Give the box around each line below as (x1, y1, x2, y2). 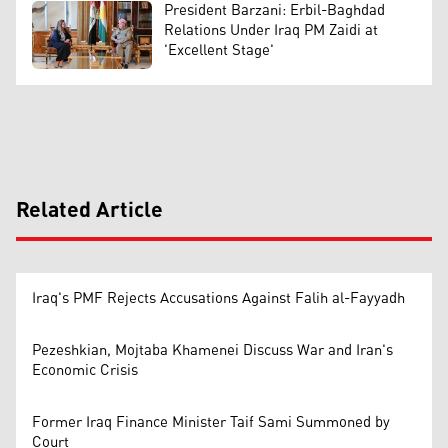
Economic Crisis (32, 355, 138, 385)
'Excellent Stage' (164, 36, 274, 66)
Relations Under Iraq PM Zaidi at (164, 16, 378, 46)
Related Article (16, 189, 163, 232)
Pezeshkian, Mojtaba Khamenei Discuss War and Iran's (32, 335, 393, 365)
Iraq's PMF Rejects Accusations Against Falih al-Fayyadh (32, 283, 405, 313)
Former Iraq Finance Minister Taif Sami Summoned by (32, 407, 390, 437)
